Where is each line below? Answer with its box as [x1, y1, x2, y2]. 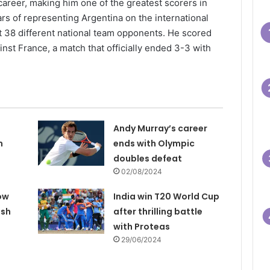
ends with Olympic [113, 137, 195, 149]
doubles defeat [113, 152, 183, 165]
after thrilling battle [113, 205, 203, 218]
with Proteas [113, 220, 171, 233]
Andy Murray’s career [113, 122, 208, 134]
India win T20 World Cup [113, 190, 220, 202]
